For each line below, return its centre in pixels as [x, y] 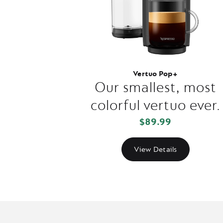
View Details [155, 149]
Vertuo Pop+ [155, 74]
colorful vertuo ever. [155, 106]
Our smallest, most [155, 88]
